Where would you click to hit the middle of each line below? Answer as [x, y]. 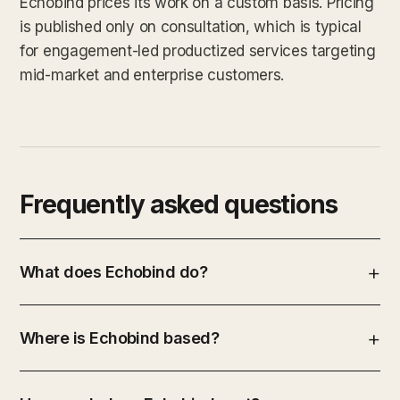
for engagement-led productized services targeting [198, 50]
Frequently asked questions [179, 204]
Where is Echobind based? [120, 337]
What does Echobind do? [114, 271]
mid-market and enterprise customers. [152, 75]
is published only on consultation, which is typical [191, 26]
